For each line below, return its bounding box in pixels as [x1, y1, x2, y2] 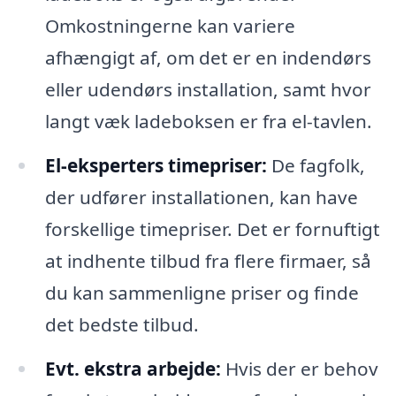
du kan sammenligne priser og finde [44, 280, 359, 306]
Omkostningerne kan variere [44, 13, 295, 39]
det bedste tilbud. [44, 312, 199, 338]
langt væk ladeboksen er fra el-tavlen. [44, 109, 372, 134]
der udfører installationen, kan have [44, 185, 358, 210]
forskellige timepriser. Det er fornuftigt [44, 217, 380, 242]
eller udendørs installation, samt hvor [44, 77, 371, 103]
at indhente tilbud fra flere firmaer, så [44, 248, 371, 274]
